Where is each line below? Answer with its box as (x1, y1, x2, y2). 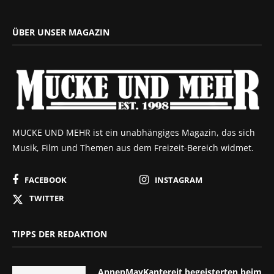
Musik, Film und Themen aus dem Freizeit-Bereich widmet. (12, 141, 254, 154)
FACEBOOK (24, 174, 67, 185)
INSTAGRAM (155, 174, 203, 185)
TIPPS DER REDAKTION (12, 228, 107, 240)
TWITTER (29, 192, 64, 204)
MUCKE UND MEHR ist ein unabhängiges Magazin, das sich (12, 126, 255, 138)
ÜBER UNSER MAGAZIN (12, 26, 109, 39)
